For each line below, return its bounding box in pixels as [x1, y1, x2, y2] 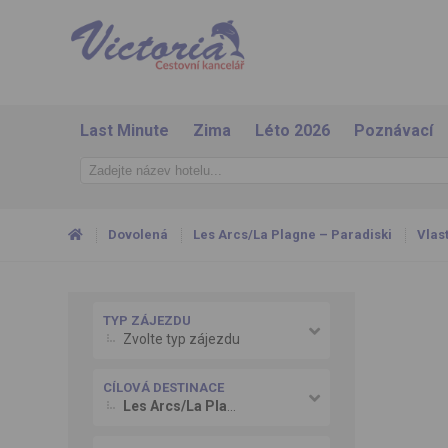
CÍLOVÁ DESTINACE [102, 380, 224, 395]
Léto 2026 [254, 121, 330, 140]
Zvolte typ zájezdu [122, 331, 240, 347]
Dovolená [107, 227, 168, 242]
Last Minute [79, 121, 169, 140]
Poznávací [353, 121, 433, 140]
